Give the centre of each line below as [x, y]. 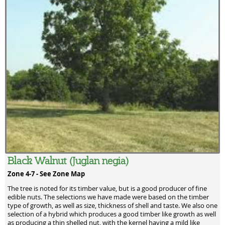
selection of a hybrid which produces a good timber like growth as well [112, 214]
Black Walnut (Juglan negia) [68, 160]
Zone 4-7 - [24, 174]
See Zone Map [62, 174]
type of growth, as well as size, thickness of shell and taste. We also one [113, 206]
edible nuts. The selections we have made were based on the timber [108, 197]
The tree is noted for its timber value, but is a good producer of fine [107, 189]
